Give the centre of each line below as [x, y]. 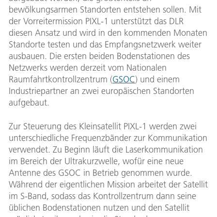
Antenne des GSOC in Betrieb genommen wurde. [101, 173]
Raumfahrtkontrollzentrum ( [61, 79]
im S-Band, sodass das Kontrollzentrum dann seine [102, 196]
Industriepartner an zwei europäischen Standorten [101, 91]
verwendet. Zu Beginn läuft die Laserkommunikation [106, 150]
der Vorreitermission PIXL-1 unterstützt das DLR [96, 21]
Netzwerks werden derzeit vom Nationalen [88, 68]
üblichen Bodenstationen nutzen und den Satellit [99, 208]
